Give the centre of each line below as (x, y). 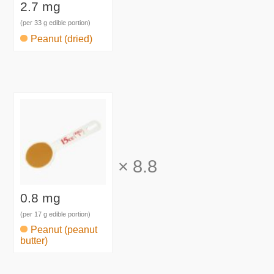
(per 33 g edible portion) (56, 23)
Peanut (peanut (64, 230)
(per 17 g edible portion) (56, 214)
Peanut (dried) (62, 39)
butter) (34, 241)
